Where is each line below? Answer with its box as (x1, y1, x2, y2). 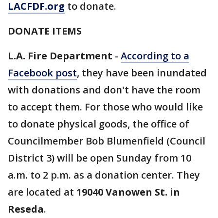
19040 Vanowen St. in (76, 185, 180, 199)
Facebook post (8, 66, 77, 80)
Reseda (8, 202, 44, 216)
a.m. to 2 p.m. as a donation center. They (8, 168, 200, 182)
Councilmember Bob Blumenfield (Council (8, 134, 205, 148)
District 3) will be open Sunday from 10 (8, 151, 191, 165)
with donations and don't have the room (8, 83, 200, 97)
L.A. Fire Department (8, 49, 115, 63)
